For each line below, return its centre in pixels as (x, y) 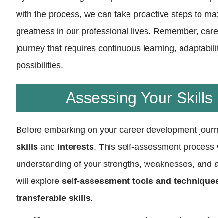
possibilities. (40, 65)
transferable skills (54, 198)
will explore (39, 181)
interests (76, 147)
